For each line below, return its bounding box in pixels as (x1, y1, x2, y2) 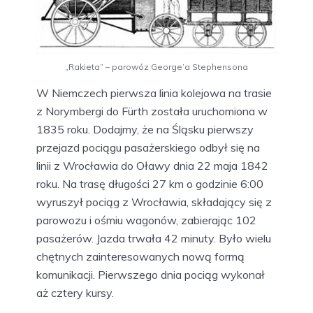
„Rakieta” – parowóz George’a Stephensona (65, 61, 248, 72)
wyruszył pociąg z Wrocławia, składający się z (36, 194, 272, 209)
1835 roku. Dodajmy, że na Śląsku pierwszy (36, 122, 254, 136)
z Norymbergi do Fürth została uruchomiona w (36, 103, 268, 118)
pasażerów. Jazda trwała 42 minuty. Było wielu (36, 231, 271, 245)
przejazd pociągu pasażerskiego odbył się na (36, 140, 260, 154)
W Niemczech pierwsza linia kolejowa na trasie (36, 85, 272, 100)
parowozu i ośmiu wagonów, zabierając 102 (36, 212, 256, 227)
